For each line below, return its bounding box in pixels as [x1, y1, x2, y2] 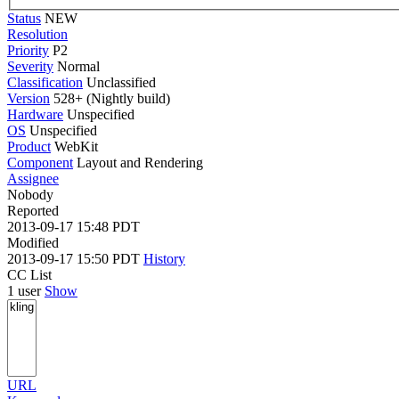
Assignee [7, 170, 59, 186]
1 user [7, 282, 45, 298]
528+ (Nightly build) [50, 90, 170, 106]
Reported [7, 202, 59, 218]
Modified [7, 234, 59, 250]
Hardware [7, 106, 63, 122]
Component [7, 154, 73, 170]
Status [7, 10, 41, 26]
